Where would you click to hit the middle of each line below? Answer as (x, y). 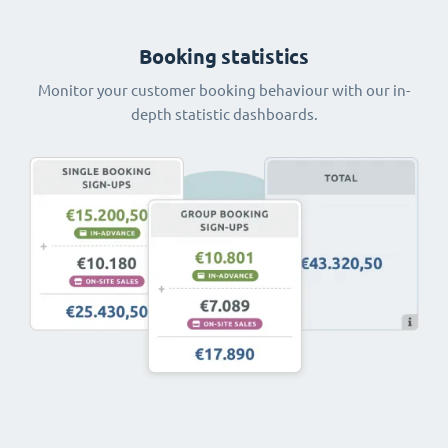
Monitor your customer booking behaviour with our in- (224, 90)
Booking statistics (224, 56)
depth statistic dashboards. (224, 114)
